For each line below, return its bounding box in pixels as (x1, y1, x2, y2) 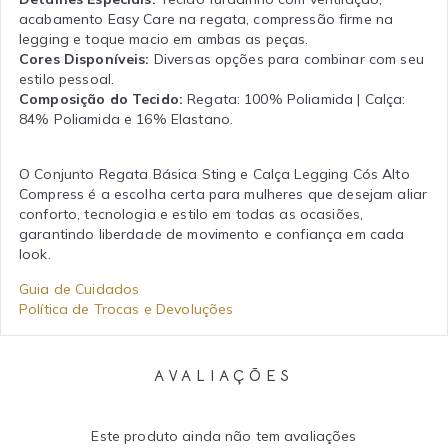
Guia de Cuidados (19, 280, 140, 298)
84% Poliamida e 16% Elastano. (19, 110, 234, 128)
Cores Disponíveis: (19, 50, 150, 68)
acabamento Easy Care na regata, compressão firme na (19, 10, 394, 28)
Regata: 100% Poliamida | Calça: (182, 90, 406, 108)
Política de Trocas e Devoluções (19, 300, 234, 318)
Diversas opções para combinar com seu (149, 50, 424, 68)
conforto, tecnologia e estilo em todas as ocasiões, (19, 205, 364, 223)
